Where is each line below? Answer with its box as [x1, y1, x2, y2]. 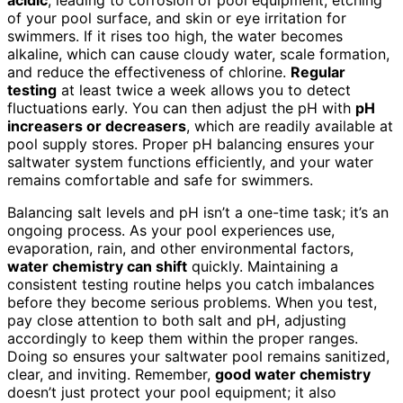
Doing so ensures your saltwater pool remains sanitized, [7, 346, 390, 365]
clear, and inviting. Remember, [7, 364, 215, 383]
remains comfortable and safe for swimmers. [7, 170, 313, 189]
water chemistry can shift [7, 256, 187, 275]
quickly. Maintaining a [187, 256, 338, 275]
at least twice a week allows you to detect [57, 80, 351, 99]
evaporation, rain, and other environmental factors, [7, 238, 354, 257]
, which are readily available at [186, 116, 393, 135]
